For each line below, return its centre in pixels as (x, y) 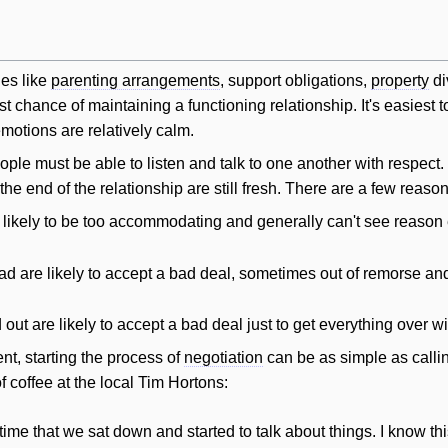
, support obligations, (295, 81)
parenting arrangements (135, 81)
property (400, 81)
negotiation (223, 358)
